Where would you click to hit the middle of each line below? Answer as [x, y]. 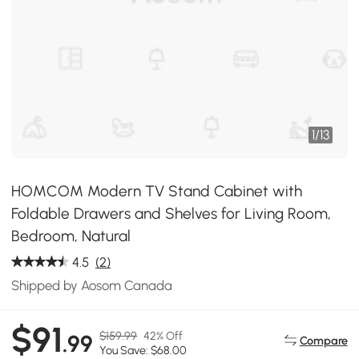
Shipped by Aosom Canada [92, 285]
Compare [323, 340]
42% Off [163, 336]
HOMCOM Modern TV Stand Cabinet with [157, 191]
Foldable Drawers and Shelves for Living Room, [171, 214]
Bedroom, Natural [71, 236]
